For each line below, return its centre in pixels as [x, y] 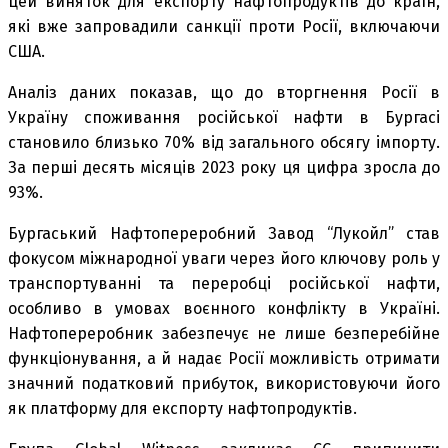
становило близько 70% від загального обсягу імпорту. [224, 142]
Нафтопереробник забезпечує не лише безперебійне [224, 333]
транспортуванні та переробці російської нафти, [224, 283]
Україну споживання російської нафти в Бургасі [224, 117]
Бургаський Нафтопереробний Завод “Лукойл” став [224, 233]
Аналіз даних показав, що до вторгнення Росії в [224, 92]
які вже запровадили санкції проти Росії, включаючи [224, 26]
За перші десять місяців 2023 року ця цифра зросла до [224, 167]
